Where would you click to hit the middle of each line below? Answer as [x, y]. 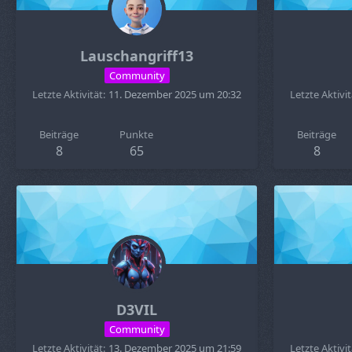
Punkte [137, 134]
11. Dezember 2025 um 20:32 [175, 94]
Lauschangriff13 [137, 56]
